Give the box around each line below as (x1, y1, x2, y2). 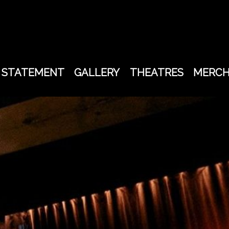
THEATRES (129, 66, 184, 79)
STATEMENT (2, 66, 65, 79)
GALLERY (74, 66, 120, 79)
